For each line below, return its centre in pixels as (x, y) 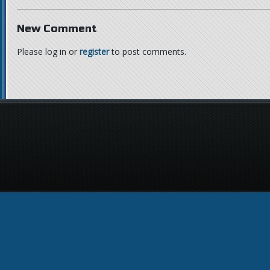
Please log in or (48, 52)
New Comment (57, 28)
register (94, 52)
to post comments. (148, 52)
